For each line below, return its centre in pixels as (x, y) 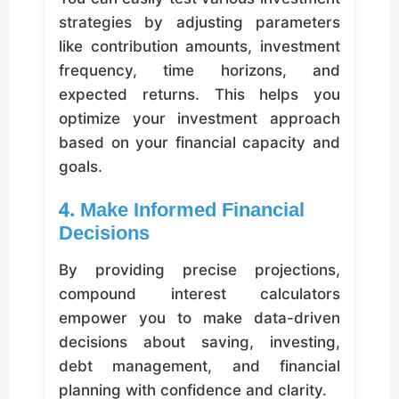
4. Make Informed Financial (182, 212)
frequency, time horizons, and (199, 71)
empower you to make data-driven (199, 318)
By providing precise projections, (199, 270)
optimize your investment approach (199, 119)
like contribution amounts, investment (199, 47)
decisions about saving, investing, (199, 342)
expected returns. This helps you (199, 95)
